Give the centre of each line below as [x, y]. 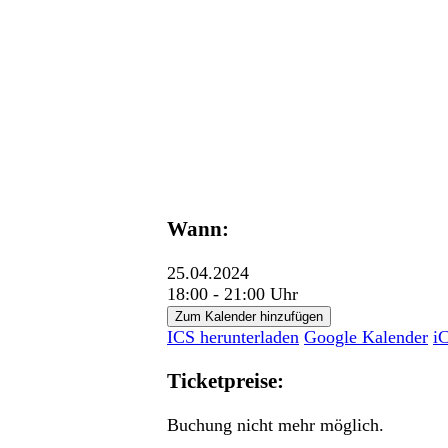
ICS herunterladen [233, 336]
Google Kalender [366, 336]
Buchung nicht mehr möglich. [275, 425]
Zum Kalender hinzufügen [249, 316]
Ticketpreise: [225, 380]
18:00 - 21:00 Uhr [232, 293]
